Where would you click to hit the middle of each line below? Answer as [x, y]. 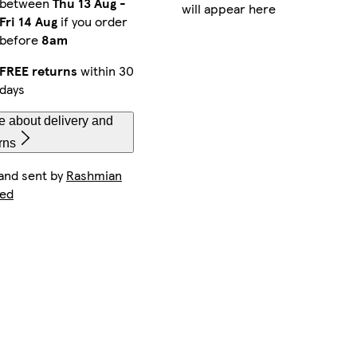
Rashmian [94, 175]
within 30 [106, 70]
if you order [92, 21]
